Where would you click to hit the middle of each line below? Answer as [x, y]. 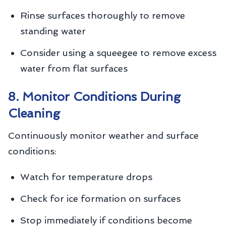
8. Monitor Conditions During [94, 97]
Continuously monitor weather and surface [103, 135]
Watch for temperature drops [86, 177]
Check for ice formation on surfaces [100, 199]
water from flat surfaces [74, 68]
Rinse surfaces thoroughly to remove [103, 15]
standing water [53, 31]
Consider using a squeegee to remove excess [118, 53]
